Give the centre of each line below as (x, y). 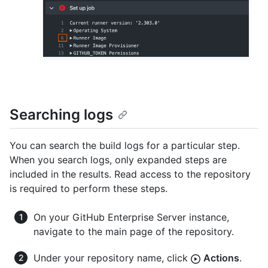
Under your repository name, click (112, 258)
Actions (221, 258)
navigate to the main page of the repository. (134, 232)
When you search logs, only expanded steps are (118, 160)
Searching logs (61, 115)
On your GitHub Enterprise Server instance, (131, 217)
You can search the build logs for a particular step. (125, 146)
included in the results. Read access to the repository (130, 174)
